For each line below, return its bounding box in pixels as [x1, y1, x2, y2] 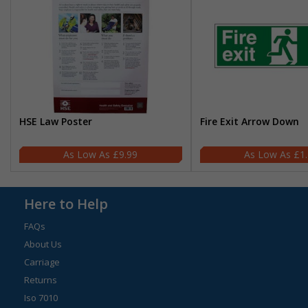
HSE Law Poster [19, 115, 92, 128]
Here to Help [24, 195, 108, 213]
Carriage [24, 256, 60, 268]
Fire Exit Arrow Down [199, 115, 299, 128]
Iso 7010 [24, 291, 58, 304]
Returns [24, 274, 57, 286]
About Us [24, 238, 62, 250]
